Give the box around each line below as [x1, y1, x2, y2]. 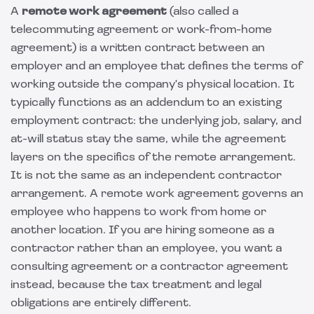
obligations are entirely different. [11, 298, 191, 309]
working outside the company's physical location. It [11, 79, 294, 90]
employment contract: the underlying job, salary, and [11, 116, 301, 127]
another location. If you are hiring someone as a [11, 225, 274, 236]
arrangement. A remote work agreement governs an [11, 189, 303, 200]
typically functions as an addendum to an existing [11, 97, 282, 109]
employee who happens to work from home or [11, 207, 266, 218]
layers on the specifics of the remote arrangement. [11, 152, 296, 163]
